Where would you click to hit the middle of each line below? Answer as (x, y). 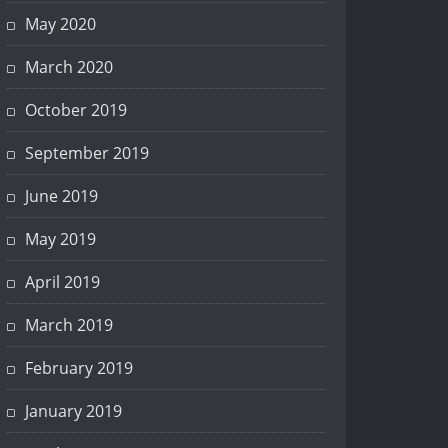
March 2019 (69, 325)
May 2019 (60, 239)
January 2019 (73, 411)
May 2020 (60, 24)
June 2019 (61, 196)
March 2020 (69, 67)
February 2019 (79, 368)
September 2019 (87, 153)
